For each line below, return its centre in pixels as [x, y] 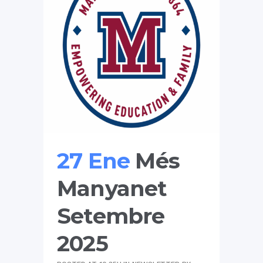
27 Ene [94, 161]
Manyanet [112, 188]
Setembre [111, 216]
